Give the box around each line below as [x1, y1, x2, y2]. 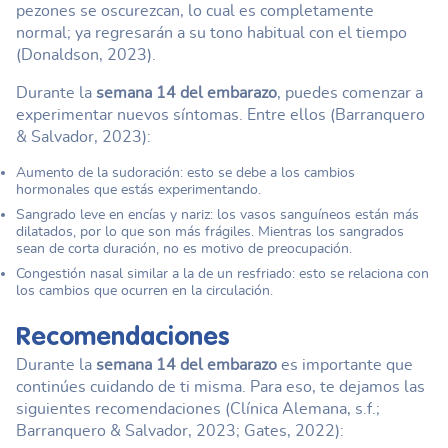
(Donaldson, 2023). [16, 47, 156, 63]
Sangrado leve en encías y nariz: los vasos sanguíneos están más [16, 207, 419, 222]
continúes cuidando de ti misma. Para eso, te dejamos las [16, 379, 425, 395]
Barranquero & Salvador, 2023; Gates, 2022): [16, 423, 344, 439]
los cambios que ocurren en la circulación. [16, 283, 273, 298]
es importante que [281, 357, 413, 373]
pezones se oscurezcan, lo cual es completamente [16, 3, 374, 19]
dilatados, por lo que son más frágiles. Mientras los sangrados [16, 224, 404, 239]
